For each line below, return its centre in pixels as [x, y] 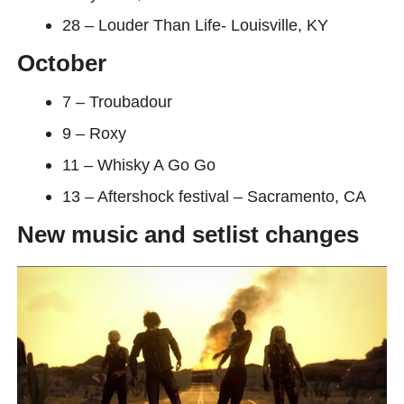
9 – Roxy [94, 133]
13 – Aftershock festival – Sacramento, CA [214, 197]
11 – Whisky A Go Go [138, 165]
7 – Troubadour [117, 102]
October [61, 64]
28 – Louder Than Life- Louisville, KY [195, 25]
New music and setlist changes [188, 235]
